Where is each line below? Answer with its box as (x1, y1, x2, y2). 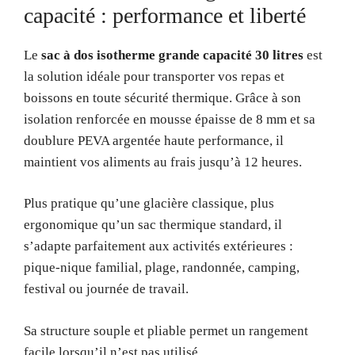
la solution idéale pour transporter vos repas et (24, 68, 284, 84)
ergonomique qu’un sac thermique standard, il (24, 217, 282, 232)
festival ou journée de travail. (24, 281, 189, 296)
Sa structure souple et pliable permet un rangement (24, 323, 308, 338)
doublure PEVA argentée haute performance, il (24, 132, 284, 148)
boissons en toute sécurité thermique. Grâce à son (24, 90, 301, 105)
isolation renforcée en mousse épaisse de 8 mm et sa (24, 111, 315, 127)
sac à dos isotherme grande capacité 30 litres (41, 47, 303, 63)
